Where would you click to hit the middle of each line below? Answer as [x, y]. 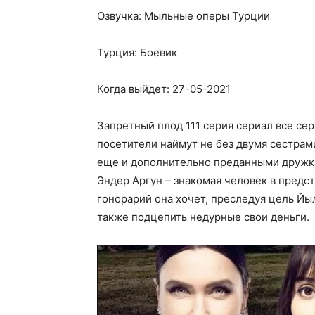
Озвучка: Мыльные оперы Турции [184, 16]
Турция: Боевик [137, 52]
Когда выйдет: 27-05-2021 [164, 89]
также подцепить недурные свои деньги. [203, 217]
